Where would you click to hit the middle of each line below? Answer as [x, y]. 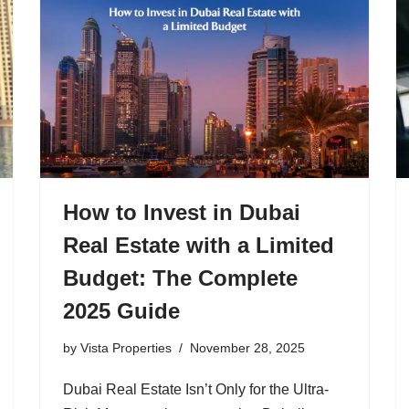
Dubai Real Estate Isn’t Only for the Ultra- [196, 389]
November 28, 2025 [247, 347]
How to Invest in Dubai [182, 212]
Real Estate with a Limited [199, 245]
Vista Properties [126, 347]
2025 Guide [121, 310]
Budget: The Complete [180, 278]
